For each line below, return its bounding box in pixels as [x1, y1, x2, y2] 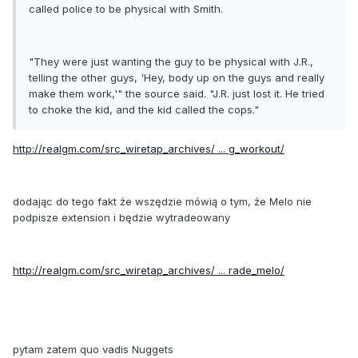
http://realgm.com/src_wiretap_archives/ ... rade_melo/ [13, 263, 284, 276]
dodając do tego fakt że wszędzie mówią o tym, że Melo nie [13, 194, 312, 208]
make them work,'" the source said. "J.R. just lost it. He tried [29, 86, 324, 100]
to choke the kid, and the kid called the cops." [29, 102, 259, 116]
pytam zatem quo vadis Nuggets [13, 342, 173, 356]
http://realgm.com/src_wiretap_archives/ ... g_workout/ [13, 141, 284, 155]
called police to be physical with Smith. [29, 2, 223, 15]
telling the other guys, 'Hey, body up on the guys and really [29, 70, 324, 84]
